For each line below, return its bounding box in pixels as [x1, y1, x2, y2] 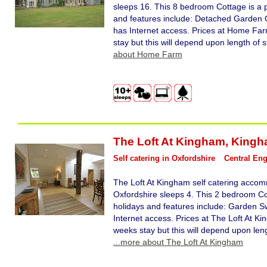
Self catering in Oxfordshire [113, 154, 215, 163]
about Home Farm [113, 49, 182, 59]
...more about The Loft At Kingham [113, 237, 243, 247]
